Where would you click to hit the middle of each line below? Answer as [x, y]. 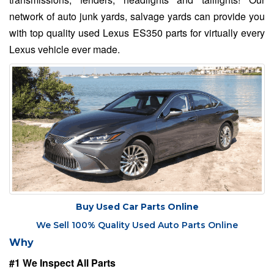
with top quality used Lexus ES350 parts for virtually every [137, 33]
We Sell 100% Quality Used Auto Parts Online [137, 225]
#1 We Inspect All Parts [62, 263]
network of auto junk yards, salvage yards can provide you [137, 17]
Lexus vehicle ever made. [65, 50]
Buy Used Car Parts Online [137, 207]
